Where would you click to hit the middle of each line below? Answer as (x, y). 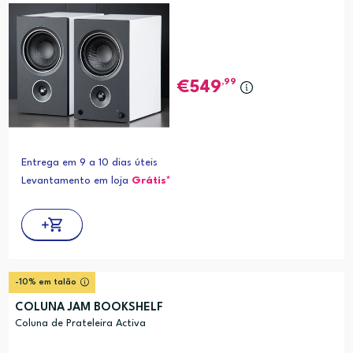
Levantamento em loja (76, 181)
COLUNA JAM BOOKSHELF (89, 308)
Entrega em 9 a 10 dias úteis (89, 163)
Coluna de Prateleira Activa (80, 324)
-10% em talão (45, 283)
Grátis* (151, 181)
